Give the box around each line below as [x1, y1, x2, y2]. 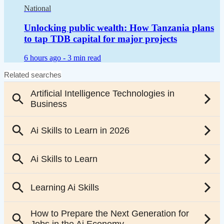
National [24, 3, 51, 12]
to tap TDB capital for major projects [24, 33, 177, 44]
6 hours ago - [24, 53, 67, 62]
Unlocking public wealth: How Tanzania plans [24, 22, 214, 33]
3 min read [67, 53, 101, 62]
